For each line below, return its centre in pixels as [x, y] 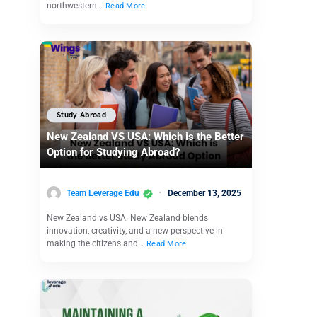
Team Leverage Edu [103, 193]
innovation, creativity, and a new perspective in [135, 231]
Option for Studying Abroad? [113, 152]
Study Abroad [82, 115]
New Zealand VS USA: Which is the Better [145, 137]
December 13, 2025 [204, 193]
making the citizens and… [96, 244]
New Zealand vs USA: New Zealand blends [127, 218]
